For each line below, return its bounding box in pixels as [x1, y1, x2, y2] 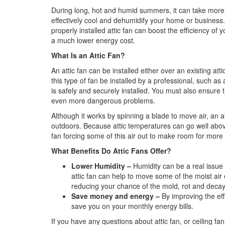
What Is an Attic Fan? [51, 50, 125, 61]
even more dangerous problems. [51, 95, 155, 106]
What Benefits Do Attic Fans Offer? [51, 146, 171, 156]
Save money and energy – [71, 191, 162, 201]
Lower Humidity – [71, 161, 133, 171]
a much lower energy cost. [51, 35, 135, 46]
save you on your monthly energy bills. [71, 201, 193, 211]
